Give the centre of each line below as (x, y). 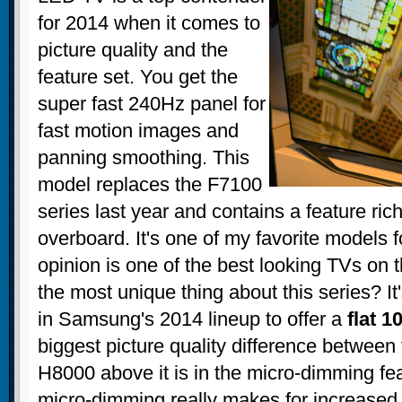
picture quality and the (133, 50)
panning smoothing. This (144, 158)
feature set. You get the (138, 77)
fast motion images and (138, 131)
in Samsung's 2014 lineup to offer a (192, 319)
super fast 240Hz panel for (152, 104)
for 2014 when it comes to (149, 23)
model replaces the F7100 (150, 185)
